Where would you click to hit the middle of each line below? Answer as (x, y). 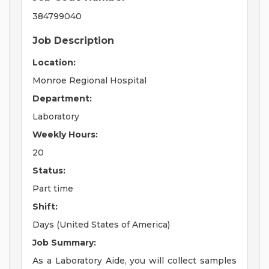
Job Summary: (64, 243)
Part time (53, 189)
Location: (54, 63)
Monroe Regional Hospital (89, 81)
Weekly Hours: (65, 135)
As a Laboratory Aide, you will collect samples (134, 261)
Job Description (73, 41)
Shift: (45, 207)
